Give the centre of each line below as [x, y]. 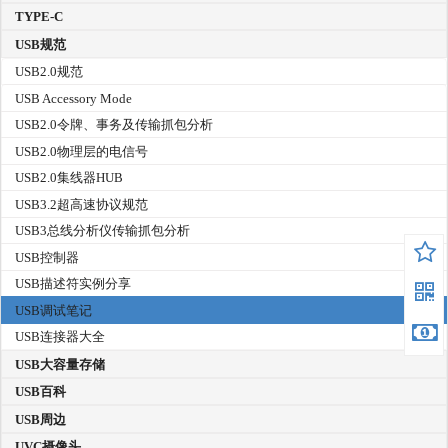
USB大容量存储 [60, 364]
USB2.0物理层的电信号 [81, 151]
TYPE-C [39, 17]
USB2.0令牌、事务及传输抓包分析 [114, 125]
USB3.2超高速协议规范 [81, 204]
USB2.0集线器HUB [69, 178]
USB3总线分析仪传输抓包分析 [102, 231]
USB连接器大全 [60, 337]
